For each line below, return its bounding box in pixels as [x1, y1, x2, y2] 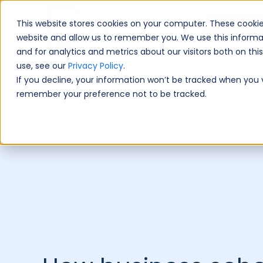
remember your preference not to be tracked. [16, 88, 207, 100]
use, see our [16, 60, 68, 72]
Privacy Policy [68, 60, 123, 72]
